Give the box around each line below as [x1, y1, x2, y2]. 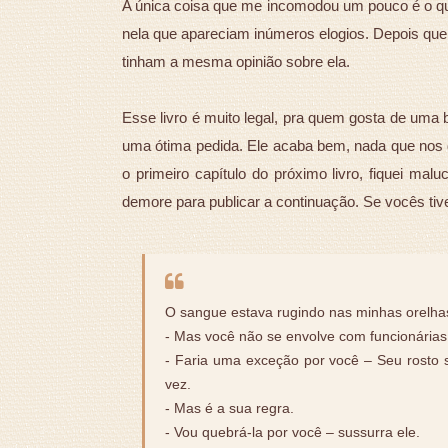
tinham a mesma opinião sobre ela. [122, 53, 350, 71]
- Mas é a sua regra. [165, 401, 294, 417]
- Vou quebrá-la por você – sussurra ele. [165, 425, 420, 441]
